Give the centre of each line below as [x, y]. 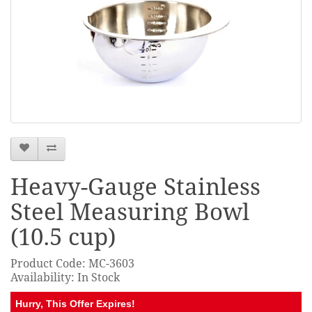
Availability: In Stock [65, 277]
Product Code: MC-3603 [72, 263]
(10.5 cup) [63, 237]
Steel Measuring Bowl [130, 212]
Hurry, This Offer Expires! [75, 303]
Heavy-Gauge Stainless [135, 187]
